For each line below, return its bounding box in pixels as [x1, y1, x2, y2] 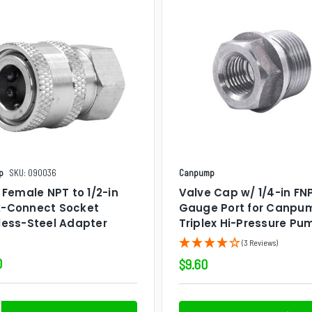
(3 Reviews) [241, 237, 278, 247]
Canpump [178, 166, 214, 178]
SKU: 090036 [9, 166, 56, 178]
